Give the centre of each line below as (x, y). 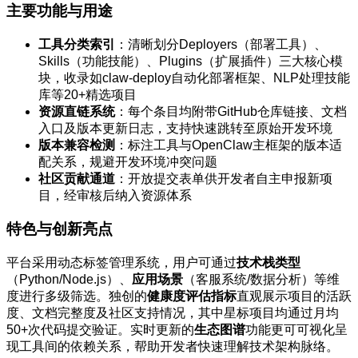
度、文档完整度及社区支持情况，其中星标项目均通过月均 (173, 313)
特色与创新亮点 (60, 229)
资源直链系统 (77, 111)
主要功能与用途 (60, 11)
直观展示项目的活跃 (294, 296)
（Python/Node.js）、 (69, 280)
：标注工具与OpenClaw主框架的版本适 (229, 145)
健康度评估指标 (192, 296)
